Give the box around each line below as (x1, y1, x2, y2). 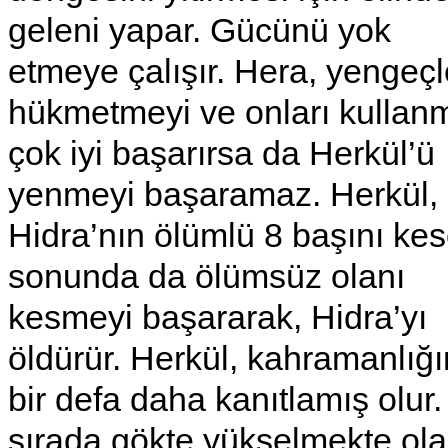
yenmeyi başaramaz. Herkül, (8, 174, 438, 213)
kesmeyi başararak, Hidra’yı (8, 297, 427, 336)
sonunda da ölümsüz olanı (8, 256, 405, 295)
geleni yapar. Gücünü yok (8, 10, 391, 49)
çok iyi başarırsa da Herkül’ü (8, 133, 435, 172)
